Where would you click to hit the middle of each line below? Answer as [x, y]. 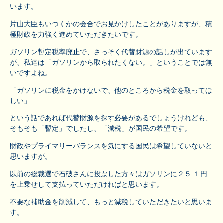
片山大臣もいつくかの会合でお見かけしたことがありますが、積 [111, 24]
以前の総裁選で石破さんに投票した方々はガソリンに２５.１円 [109, 173]
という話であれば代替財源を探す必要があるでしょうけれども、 [111, 118]
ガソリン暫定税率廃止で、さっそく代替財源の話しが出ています [111, 52]
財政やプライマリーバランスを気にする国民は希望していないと [111, 146]
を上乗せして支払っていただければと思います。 [87, 184]
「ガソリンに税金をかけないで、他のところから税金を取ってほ [111, 90]
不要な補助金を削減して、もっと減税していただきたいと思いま [111, 201]
